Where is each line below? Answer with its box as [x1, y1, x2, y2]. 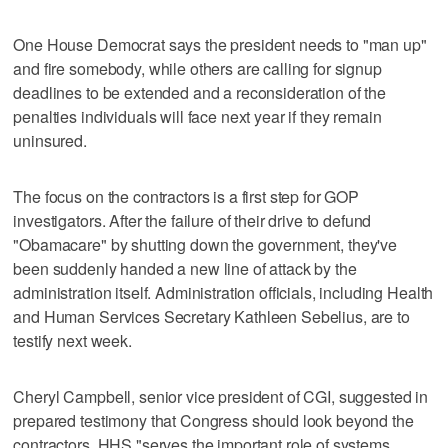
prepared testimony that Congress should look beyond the [13, 409, 414, 433]
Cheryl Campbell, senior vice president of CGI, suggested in [13, 385, 429, 409]
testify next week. [13, 329, 132, 353]
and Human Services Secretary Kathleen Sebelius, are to [13, 305, 410, 329]
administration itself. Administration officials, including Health [13, 281, 434, 305]
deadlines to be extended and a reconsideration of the [13, 81, 386, 105]
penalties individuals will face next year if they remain [13, 105, 382, 129]
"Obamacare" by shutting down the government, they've [13, 233, 398, 257]
